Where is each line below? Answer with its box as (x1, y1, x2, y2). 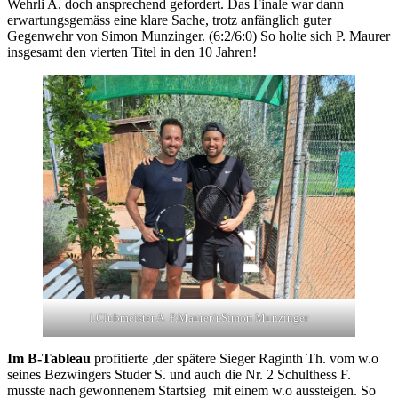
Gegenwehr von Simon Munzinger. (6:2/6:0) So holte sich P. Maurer (7, 28, 390, 44)
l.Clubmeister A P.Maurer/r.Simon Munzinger (90, 311, 308, 325)
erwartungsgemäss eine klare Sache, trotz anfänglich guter (7, 12, 331, 28)
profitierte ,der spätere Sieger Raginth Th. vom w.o (91, 351, 378, 367)
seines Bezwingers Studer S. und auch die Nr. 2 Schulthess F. (7, 367, 351, 383)
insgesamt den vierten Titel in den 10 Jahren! (7, 44, 257, 60)
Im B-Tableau (7, 351, 91, 367)
